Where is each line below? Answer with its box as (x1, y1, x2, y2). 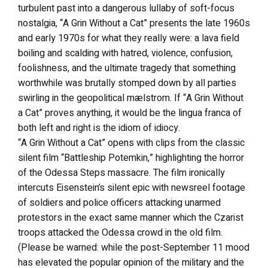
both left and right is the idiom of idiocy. (18, 120, 180, 135)
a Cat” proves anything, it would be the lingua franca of (18, 105, 242, 120)
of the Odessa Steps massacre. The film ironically (18, 165, 225, 180)
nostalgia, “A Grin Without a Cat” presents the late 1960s (18, 16, 250, 31)
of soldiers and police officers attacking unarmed (18, 195, 221, 210)
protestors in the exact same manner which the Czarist (18, 210, 243, 225)
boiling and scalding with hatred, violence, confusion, (18, 45, 233, 60)
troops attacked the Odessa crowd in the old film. (18, 225, 223, 240)
